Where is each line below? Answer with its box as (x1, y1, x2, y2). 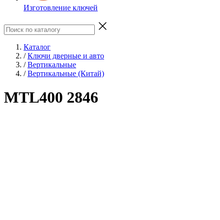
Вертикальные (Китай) (27, 69, 104, 78)
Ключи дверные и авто (27, 51, 104, 60)
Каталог (24, 42, 51, 51)
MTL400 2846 (4, 88, 98, 107)
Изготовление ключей (24, 3, 98, 12)
